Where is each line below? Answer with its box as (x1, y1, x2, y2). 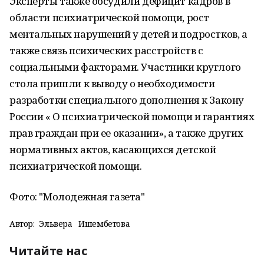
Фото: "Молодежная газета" (9, 190, 145, 203)
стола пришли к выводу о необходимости (9, 77, 215, 90)
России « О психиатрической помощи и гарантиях (9, 110, 255, 123)
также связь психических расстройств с (9, 44, 203, 57)
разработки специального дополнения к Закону (9, 93, 244, 107)
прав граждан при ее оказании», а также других (9, 126, 243, 140)
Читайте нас (9, 243, 87, 259)
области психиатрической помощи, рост (9, 11, 209, 24)
